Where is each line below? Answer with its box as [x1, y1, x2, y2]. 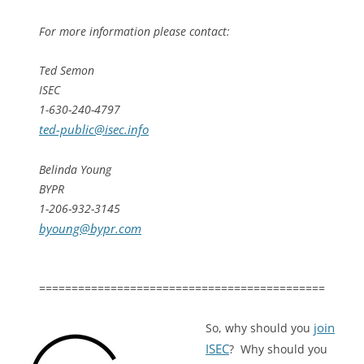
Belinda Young [39, 162, 111, 178]
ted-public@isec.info [39, 121, 149, 139]
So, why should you [206, 320, 314, 336]
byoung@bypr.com [39, 220, 141, 238]
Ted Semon [39, 63, 94, 79]
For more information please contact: [39, 24, 230, 40]
